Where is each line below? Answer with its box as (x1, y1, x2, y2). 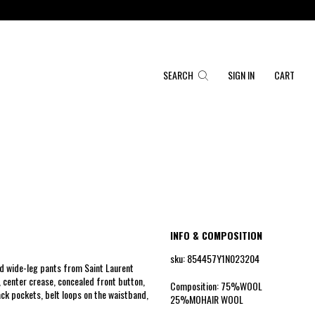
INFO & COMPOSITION (169, 227, 262, 243)
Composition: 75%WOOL (169, 278, 262, 293)
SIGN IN (228, 67, 255, 83)
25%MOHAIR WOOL (169, 291, 243, 307)
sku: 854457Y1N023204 (169, 250, 259, 266)
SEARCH (163, 67, 193, 83)
